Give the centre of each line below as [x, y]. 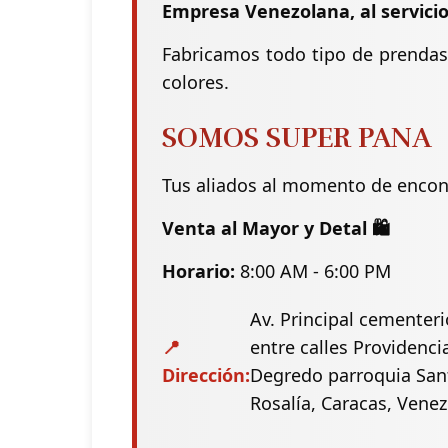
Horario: [198, 271]
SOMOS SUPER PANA [296, 138]
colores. [195, 82]
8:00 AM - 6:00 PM [313, 271]
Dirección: [206, 375]
